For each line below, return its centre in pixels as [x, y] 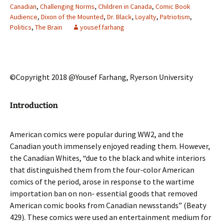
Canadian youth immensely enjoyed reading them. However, [110, 146]
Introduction [34, 105]
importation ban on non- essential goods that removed [104, 193]
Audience [24, 17]
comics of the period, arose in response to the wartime [102, 182]
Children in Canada [125, 6]
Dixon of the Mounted [72, 17]
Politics [21, 27]
